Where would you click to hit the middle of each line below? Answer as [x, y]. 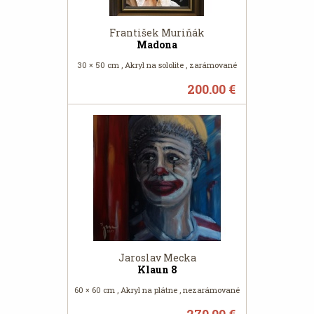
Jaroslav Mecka [157, 258]
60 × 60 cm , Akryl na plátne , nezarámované [157, 290]
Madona [157, 45]
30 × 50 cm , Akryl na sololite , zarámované [157, 65]
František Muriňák [157, 33]
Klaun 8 [157, 269]
